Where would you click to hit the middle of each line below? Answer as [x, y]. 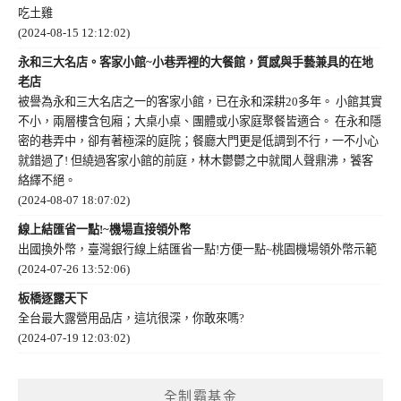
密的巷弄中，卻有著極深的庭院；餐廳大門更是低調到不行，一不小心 [198, 141]
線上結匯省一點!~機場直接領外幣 [104, 229]
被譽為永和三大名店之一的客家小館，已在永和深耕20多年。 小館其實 [200, 101]
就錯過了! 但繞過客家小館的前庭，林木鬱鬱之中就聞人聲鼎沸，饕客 [196, 160]
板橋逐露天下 [53, 298]
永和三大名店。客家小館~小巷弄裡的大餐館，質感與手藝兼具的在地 [196, 62]
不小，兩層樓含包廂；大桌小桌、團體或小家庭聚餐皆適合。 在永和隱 [200, 121]
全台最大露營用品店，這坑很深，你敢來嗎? [131, 318]
